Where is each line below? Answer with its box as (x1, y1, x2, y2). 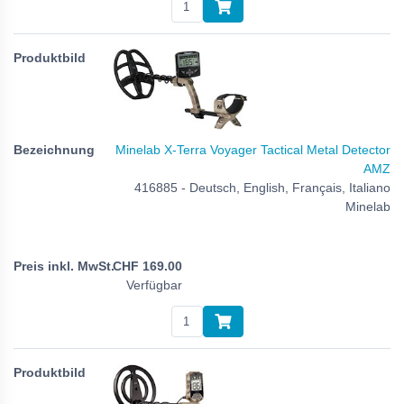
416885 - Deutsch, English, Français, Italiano (134, 179, 390, 195)
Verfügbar (126, 278, 182, 293)
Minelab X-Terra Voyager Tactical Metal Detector (115, 142, 390, 157)
